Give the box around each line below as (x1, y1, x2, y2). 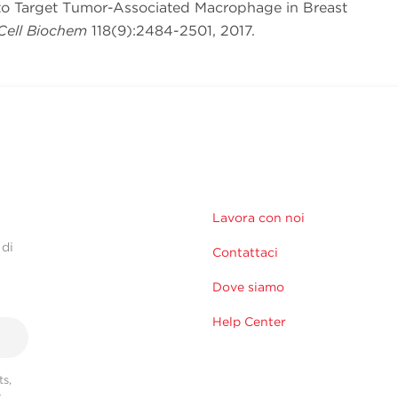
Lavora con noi (212, 211, 305, 226)
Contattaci (212, 245, 278, 260)
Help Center (212, 314, 286, 330)
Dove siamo (212, 280, 284, 295)
